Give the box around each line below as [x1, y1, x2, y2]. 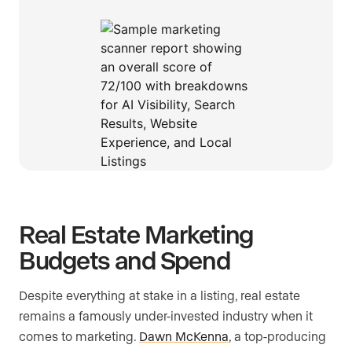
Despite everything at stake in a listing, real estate [19, 288, 300, 303]
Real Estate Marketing [19, 218, 254, 249]
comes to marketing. [19, 328, 139, 344]
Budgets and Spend [19, 244, 230, 275]
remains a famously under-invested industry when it [19, 308, 313, 324]
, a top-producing [229, 328, 326, 344]
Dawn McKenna [139, 328, 229, 344]
